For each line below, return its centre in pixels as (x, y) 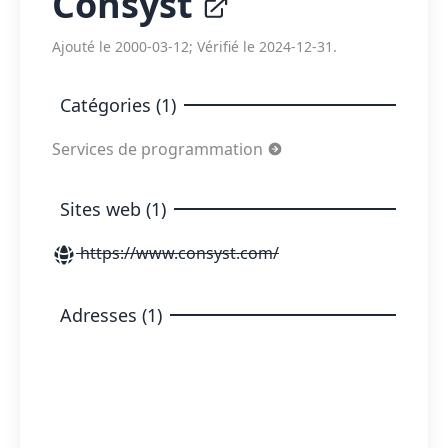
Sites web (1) (113, 209)
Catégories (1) (118, 105)
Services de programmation (159, 149)
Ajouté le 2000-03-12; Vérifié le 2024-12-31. (194, 46)
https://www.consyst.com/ (177, 253)
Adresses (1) (111, 314)
